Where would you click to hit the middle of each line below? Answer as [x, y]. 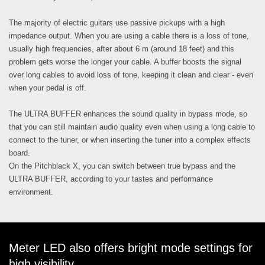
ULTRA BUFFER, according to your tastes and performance [111, 179]
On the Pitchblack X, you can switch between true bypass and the [122, 166]
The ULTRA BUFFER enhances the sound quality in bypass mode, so [128, 114]
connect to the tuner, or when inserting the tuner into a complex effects [130, 140]
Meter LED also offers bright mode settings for [131, 248]
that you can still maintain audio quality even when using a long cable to [132, 127]
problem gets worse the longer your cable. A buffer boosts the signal [125, 62]
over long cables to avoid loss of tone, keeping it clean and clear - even [131, 75]
